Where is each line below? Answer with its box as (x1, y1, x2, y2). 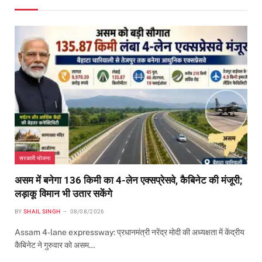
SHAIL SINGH (23, 208, 61, 215)
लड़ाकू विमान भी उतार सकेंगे (15, 187, 112, 199)
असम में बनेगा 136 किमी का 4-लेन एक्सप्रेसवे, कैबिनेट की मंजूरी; (15, 174, 242, 186)
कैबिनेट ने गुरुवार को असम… (15, 240, 95, 250)
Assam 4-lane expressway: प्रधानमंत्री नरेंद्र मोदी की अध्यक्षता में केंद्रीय (15, 227, 244, 237)
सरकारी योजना (19, 154, 51, 161)
